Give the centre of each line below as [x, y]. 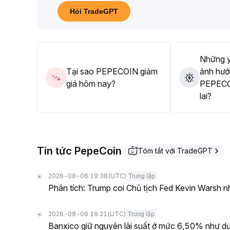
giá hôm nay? [91, 84]
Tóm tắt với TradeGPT [175, 151]
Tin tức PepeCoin [79, 151]
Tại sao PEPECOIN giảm [112, 71]
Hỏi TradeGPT [94, 11]
